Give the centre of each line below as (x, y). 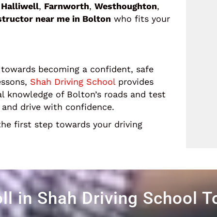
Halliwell (20, 6)
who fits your (140, 19)
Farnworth (67, 6)
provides (134, 82)
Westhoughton (126, 6)
